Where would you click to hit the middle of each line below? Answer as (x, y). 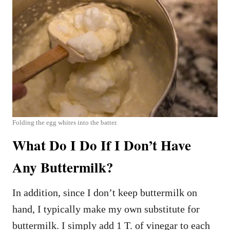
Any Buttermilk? (63, 167)
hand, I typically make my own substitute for (106, 209)
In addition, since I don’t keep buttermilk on (105, 192)
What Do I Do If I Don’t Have (102, 145)
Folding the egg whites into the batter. (65, 122)
